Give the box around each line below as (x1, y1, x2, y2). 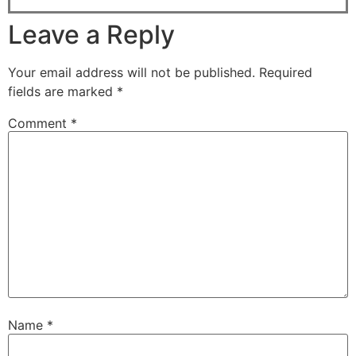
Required (259, 64, 312, 81)
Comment (8, 115, 71, 132)
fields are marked (8, 83, 117, 100)
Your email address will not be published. (8, 64, 255, 81)
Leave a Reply (8, 19, 175, 51)
